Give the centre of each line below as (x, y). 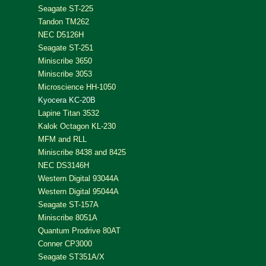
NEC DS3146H (64, 165)
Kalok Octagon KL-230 (77, 126)
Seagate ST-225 (66, 8)
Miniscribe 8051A (68, 217)
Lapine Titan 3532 (69, 113)
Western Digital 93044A (78, 178)
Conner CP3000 (65, 243)
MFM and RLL (62, 139)
